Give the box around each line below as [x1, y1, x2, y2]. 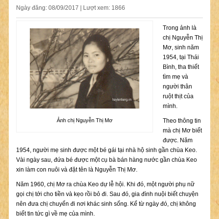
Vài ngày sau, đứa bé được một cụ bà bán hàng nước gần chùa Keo [16, 156, 197, 163]
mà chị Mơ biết [162, 127, 202, 134]
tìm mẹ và [162, 73, 188, 80]
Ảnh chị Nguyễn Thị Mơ [56, 117, 112, 123]
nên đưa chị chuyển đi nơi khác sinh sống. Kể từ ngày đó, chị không [16, 200, 196, 207]
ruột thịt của [162, 93, 194, 100]
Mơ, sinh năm [162, 44, 199, 51]
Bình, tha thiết [162, 64, 199, 70]
